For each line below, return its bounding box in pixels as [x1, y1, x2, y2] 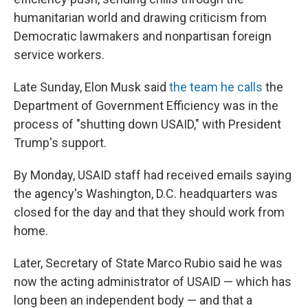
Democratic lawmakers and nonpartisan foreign [14, 29, 272, 43]
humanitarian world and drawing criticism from [14, 10, 267, 25]
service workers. [14, 47, 104, 62]
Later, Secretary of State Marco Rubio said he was [14, 256, 283, 270]
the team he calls [169, 80, 263, 94]
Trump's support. [14, 135, 107, 150]
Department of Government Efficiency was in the [14, 98, 278, 113]
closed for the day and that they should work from [14, 205, 285, 219]
